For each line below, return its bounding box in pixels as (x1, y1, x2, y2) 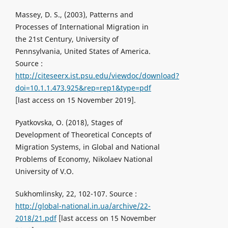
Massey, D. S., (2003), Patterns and (15, 10, 133, 20)
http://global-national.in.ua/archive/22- (15, 201, 151, 211)
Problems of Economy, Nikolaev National (15, 154, 153, 164)
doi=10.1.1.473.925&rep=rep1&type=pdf (15, 83, 151, 93)
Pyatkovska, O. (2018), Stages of (15, 118, 123, 128)
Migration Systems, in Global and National (15, 142, 160, 152)
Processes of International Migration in (15, 22, 149, 32)
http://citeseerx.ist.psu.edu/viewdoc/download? (15, 71, 179, 81)
